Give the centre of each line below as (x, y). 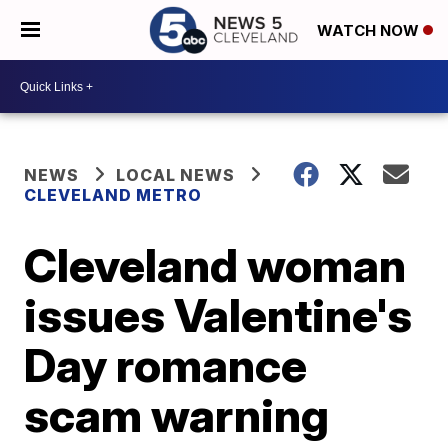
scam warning (177, 415)
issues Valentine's (218, 315)
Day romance (166, 365)
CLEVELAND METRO (113, 195)
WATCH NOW (370, 31)
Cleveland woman (215, 265)
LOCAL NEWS (176, 175)
